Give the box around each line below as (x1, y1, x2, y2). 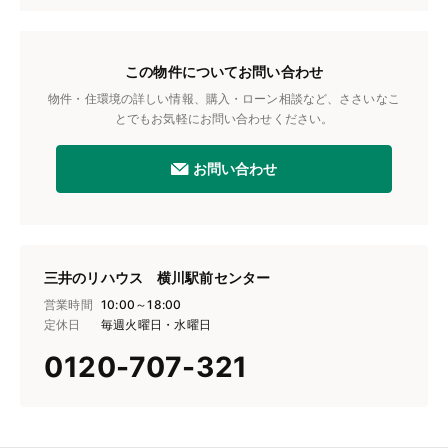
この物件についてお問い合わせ (125, 63, 323, 80)
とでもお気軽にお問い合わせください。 (114, 111, 334, 126)
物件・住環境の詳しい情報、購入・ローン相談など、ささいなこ (48, 91, 400, 106)
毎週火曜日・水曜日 (101, 317, 212, 332)
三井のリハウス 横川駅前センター (44, 269, 270, 286)
